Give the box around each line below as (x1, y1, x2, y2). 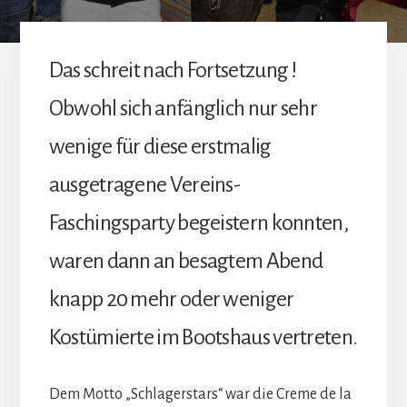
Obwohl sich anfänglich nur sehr (48, 95, 318, 120)
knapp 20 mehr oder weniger (48, 286, 294, 311)
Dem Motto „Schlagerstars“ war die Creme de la (48, 385, 352, 402)
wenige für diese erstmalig (48, 134, 272, 158)
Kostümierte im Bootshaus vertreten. (48, 324, 358, 349)
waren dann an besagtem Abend (48, 248, 323, 273)
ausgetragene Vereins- (48, 172, 241, 196)
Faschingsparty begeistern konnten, (48, 210, 348, 234)
